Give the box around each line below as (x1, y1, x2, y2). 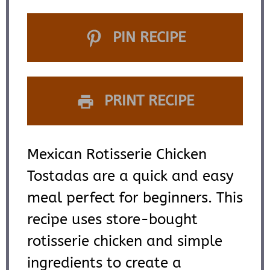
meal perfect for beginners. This (27, 189, 243, 207)
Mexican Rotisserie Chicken (27, 146, 207, 163)
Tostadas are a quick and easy (27, 168, 234, 185)
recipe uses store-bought (27, 211, 198, 228)
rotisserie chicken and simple (27, 233, 222, 250)
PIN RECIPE (108, 29, 186, 46)
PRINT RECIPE (99, 92, 194, 110)
